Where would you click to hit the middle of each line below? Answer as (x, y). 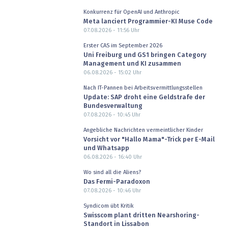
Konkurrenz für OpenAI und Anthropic (131, 12)
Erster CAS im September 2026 (123, 46)
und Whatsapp (106, 148)
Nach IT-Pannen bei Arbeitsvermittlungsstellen (143, 88)
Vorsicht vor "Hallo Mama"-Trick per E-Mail (149, 139)
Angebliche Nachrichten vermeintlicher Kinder (143, 130)
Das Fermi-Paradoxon (117, 182)
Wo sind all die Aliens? (112, 173)
